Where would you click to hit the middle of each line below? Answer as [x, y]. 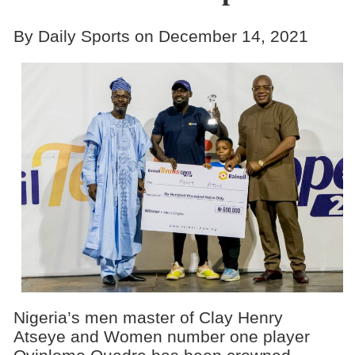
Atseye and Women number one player [161, 337]
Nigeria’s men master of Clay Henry [148, 318]
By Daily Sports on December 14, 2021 [160, 36]
